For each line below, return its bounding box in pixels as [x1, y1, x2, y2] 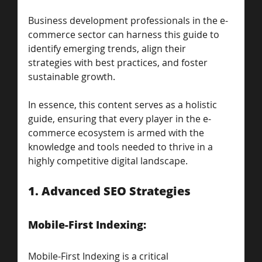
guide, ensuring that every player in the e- [28, 112, 211, 125]
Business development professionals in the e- [28, 13, 228, 27]
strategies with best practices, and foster [28, 56, 210, 69]
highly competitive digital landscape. [28, 154, 188, 167]
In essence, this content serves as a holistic [28, 98, 219, 111]
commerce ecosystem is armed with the [28, 126, 206, 139]
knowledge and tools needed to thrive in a [28, 140, 215, 153]
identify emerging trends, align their [28, 42, 188, 55]
